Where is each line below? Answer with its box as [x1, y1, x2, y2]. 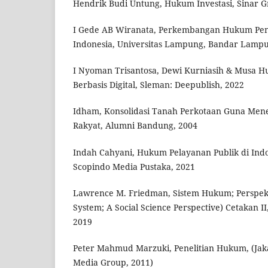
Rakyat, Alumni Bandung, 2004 [73, 120, 197, 132]
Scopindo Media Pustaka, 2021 [73, 160, 195, 172]
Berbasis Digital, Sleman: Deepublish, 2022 [73, 79, 244, 91]
